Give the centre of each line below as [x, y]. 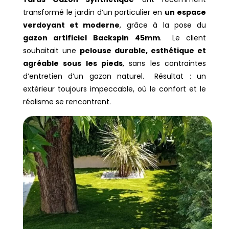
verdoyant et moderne [71, 25]
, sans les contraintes [165, 63]
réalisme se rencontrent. [67, 101]
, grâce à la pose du [163, 25]
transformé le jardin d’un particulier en [94, 12]
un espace [186, 12]
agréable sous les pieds [73, 63]
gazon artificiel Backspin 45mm [91, 38]
